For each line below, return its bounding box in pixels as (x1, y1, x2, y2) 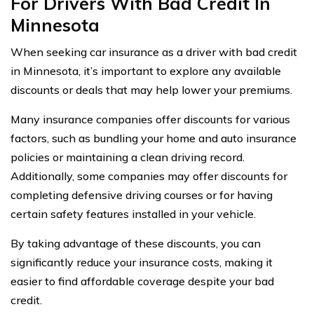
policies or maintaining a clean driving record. (11, 149, 245, 164)
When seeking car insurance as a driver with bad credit (11, 44, 297, 59)
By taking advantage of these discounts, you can (11, 235, 261, 250)
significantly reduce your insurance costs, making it (11, 254, 273, 269)
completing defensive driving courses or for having (11, 187, 273, 202)
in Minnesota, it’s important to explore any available (11, 63, 281, 78)
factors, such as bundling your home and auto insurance (11, 130, 296, 145)
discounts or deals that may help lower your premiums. (11, 82, 292, 97)
